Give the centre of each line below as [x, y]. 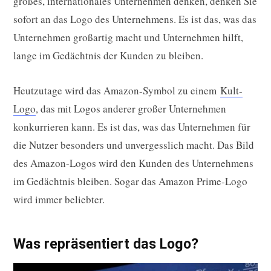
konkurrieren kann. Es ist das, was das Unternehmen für [132, 127]
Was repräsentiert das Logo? [106, 244]
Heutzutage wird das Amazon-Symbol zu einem [117, 91]
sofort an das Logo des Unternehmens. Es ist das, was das [135, 19]
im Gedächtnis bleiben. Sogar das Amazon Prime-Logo [130, 181]
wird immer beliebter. [59, 200]
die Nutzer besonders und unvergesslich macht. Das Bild [134, 145]
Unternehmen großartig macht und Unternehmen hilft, [128, 38]
